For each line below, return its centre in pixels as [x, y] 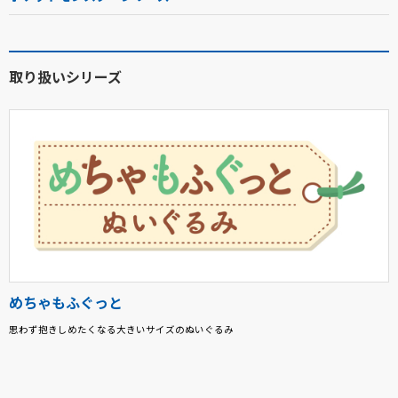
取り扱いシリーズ [65, 77]
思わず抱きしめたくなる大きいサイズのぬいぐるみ [121, 330]
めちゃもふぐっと [66, 302]
